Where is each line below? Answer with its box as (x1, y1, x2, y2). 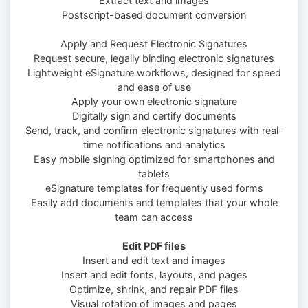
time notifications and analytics (82, 138, 225, 151)
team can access (115, 210, 193, 223)
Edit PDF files (122, 239, 186, 252)
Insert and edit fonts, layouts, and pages (60, 268, 247, 280)
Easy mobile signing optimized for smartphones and (33, 153, 275, 165)
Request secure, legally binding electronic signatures (34, 52, 274, 64)
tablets (138, 167, 170, 179)
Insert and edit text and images (82, 254, 225, 266)
